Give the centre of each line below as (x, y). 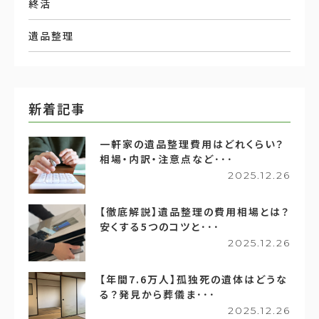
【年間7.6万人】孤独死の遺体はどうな (194, 279)
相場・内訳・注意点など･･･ (167, 158)
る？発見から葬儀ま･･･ (158, 294)
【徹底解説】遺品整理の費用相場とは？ (195, 211)
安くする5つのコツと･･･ (160, 226)
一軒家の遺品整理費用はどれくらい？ (192, 143)
